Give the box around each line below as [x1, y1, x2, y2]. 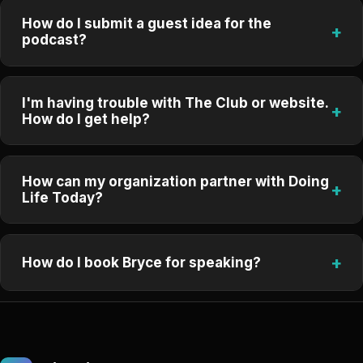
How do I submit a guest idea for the [21, 15, 271, 32]
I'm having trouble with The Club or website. [21, 94, 329, 111]
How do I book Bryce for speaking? [21, 254, 261, 271]
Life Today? [21, 189, 103, 206]
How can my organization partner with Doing [21, 173, 329, 190]
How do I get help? [21, 110, 150, 127]
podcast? [21, 32, 87, 49]
